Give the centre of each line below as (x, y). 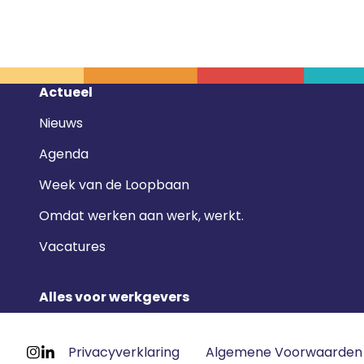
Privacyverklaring (124, 352)
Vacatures (72, 247)
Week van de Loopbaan (114, 185)
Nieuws (61, 123)
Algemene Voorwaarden (284, 352)
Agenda (64, 154)
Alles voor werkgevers (114, 297)
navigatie (54, 112)
